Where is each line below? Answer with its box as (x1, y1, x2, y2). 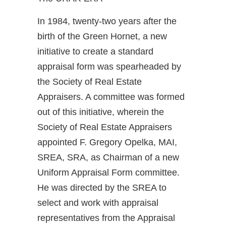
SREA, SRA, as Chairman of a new (37, 152, 179, 163)
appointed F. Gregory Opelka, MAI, (37, 137, 177, 148)
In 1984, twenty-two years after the (37, 16, 177, 27)
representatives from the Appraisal (37, 213, 175, 223)
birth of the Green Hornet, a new (37, 31, 167, 42)
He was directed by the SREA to (37, 183, 166, 193)
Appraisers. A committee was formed (37, 92, 185, 102)
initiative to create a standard (37, 46, 153, 57)
